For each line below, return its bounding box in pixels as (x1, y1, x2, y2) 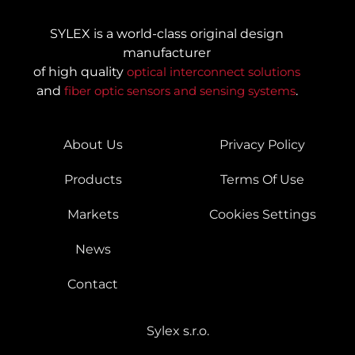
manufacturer (123, 44, 211, 60)
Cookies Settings (208, 207, 316, 223)
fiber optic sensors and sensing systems (63, 82, 296, 98)
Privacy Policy (219, 137, 305, 153)
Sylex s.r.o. (146, 323, 209, 339)
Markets (67, 207, 119, 223)
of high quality (33, 63, 127, 79)
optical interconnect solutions (127, 63, 300, 79)
